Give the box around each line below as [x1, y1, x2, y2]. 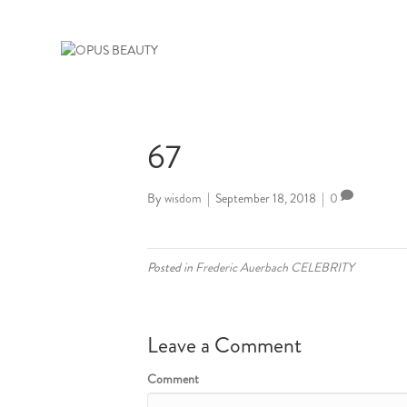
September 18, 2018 [215, 189, 316, 207]
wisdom [164, 189, 202, 207]
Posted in [147, 258, 195, 276]
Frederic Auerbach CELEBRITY [195, 258, 354, 276]
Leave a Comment [147, 330, 302, 361]
